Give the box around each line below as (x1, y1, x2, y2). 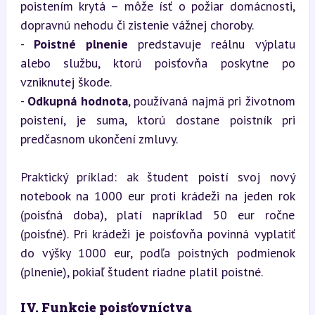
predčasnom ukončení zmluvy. (20, 131, 178, 147)
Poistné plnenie (33, 36, 128, 52)
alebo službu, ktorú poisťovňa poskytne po (20, 55, 295, 71)
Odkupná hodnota (27, 93, 128, 109)
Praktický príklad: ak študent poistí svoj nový (20, 169, 295, 185)
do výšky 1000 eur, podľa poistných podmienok (20, 245, 295, 261)
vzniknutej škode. (20, 74, 112, 90)
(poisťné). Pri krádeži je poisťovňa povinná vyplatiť (20, 226, 295, 242)
